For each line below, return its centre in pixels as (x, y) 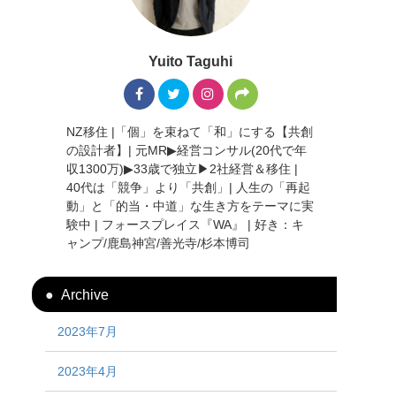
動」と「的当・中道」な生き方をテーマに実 (190, 206)
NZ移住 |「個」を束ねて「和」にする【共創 (190, 131)
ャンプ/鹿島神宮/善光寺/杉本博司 (159, 243)
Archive (84, 294)
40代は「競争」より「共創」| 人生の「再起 (189, 187)
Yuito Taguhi (191, 61)
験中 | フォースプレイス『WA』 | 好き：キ (186, 224)
